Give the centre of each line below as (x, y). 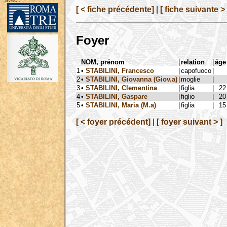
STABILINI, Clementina (121, 88)
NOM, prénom (103, 62)
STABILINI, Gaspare (117, 96)
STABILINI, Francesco (120, 70)
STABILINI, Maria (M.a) (121, 105)
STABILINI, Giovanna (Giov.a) (131, 79)
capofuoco (196, 70)
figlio (188, 96)
